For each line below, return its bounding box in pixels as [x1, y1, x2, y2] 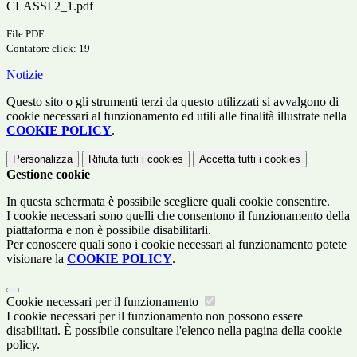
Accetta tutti [199, 153, 256, 166]
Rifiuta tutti [88, 153, 139, 166]
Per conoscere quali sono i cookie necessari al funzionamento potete [6, 237, 347, 252]
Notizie [6, 68, 43, 82]
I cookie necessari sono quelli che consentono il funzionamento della [6, 209, 350, 223]
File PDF [6, 28, 44, 41]
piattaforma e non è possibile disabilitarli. [6, 223, 211, 237]
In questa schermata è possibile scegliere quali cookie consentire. [6, 194, 330, 209]
